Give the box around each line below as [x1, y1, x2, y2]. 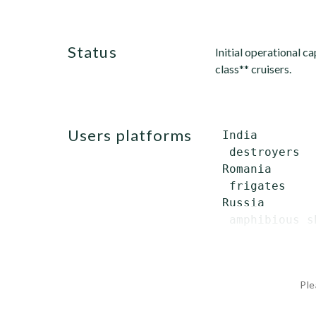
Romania [215, 162, 272, 176]
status [77, 42, 117, 61]
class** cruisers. [215, 62, 291, 75]
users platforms [80, 126, 193, 145]
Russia [215, 196, 265, 209]
